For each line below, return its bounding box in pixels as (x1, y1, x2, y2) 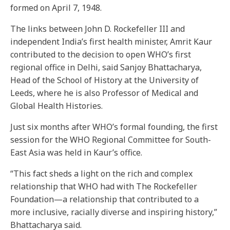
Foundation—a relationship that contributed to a (10, 194, 199, 205)
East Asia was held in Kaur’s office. (10, 147, 142, 158)
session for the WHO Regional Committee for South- (10, 134, 211, 145)
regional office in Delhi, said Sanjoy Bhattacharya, (10, 62, 202, 73)
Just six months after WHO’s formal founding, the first (10, 121, 218, 132)
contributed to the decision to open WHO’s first (10, 49, 191, 60)
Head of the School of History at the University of (10, 74, 199, 86)
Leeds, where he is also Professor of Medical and (10, 87, 198, 99)
